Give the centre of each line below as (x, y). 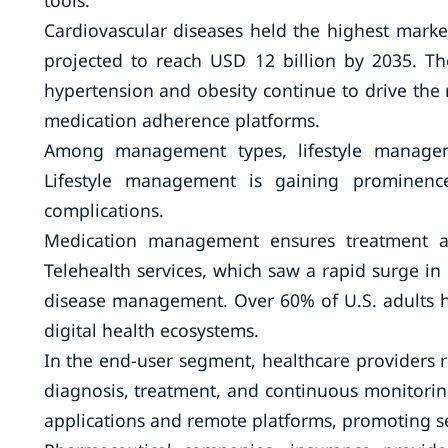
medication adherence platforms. (181, 120)
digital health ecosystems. (151, 330)
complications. (103, 210)
